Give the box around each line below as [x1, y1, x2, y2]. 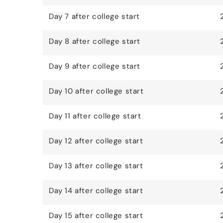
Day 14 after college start [49, 186, 143, 196]
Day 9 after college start [49, 61, 140, 72]
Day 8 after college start [49, 36, 140, 47]
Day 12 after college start [49, 136, 143, 146]
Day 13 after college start [49, 161, 143, 171]
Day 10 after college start [49, 86, 144, 97]
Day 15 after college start [49, 211, 143, 221]
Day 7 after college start [49, 11, 140, 22]
